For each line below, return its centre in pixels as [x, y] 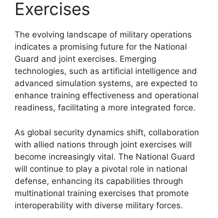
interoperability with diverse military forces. [99, 205]
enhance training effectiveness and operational [107, 95]
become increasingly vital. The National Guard [105, 156]
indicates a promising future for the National [101, 47]
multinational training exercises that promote [102, 193]
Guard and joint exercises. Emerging [85, 59]
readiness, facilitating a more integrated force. [105, 108]
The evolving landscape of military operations [103, 35]
